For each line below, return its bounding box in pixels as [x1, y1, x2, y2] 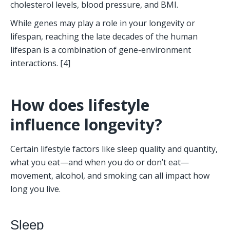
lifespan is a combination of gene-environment [10, 44, 191, 56]
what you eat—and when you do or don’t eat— [10, 157, 189, 168]
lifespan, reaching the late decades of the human [10, 31, 198, 43]
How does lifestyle [10, 94, 149, 116]
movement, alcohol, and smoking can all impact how [10, 170, 209, 182]
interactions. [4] [10, 57, 70, 69]
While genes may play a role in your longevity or [10, 17, 195, 29]
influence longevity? [10, 114, 162, 136]
